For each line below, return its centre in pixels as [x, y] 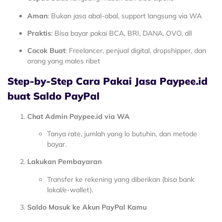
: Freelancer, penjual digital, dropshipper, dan [136, 51]
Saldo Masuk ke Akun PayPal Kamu [87, 207]
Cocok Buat [46, 51]
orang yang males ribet [64, 61]
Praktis [39, 33]
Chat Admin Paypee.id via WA [79, 116]
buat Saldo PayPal [54, 96]
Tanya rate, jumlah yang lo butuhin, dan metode [122, 134]
